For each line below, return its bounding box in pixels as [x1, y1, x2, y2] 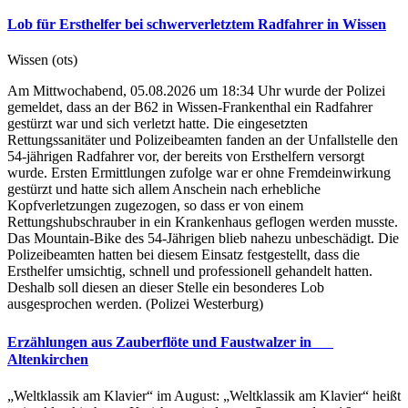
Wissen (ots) [7, 52, 77, 68]
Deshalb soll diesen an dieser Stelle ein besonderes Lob [7, 280, 324, 296]
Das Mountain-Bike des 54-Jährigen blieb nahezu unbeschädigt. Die [7, 230, 399, 247]
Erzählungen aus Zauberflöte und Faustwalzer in [7, 334, 333, 351]
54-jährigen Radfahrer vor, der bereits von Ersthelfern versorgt [7, 148, 364, 165]
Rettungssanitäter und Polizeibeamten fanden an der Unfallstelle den [7, 132, 398, 148]
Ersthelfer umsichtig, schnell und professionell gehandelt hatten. [7, 263, 372, 280]
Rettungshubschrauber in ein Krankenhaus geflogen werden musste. [7, 214, 398, 230]
